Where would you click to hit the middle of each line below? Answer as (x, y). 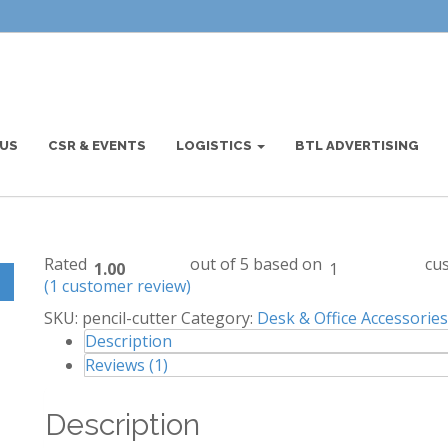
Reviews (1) (126, 365)
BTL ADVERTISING (357, 145)
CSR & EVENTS (97, 145)
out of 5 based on (256, 264)
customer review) (124, 286)
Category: (219, 318)
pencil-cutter (129, 318)
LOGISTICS (215, 145)
